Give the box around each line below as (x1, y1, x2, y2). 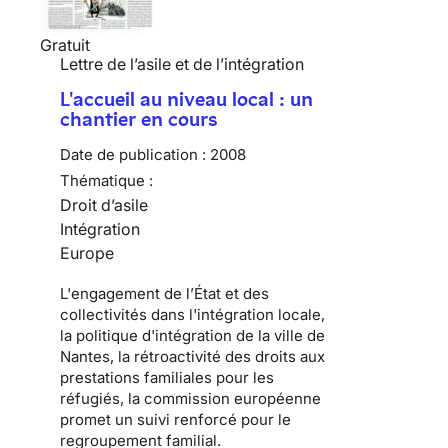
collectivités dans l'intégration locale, (60, 305, 325, 325)
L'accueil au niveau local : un (60, 87, 313, 112)
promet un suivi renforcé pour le (60, 410, 291, 430)
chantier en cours (60, 107, 218, 132)
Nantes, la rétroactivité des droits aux (60, 347, 325, 367)
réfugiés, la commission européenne (60, 389, 321, 409)
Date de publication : (60, 145, 206, 165)
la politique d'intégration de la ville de (60, 326, 325, 346)
